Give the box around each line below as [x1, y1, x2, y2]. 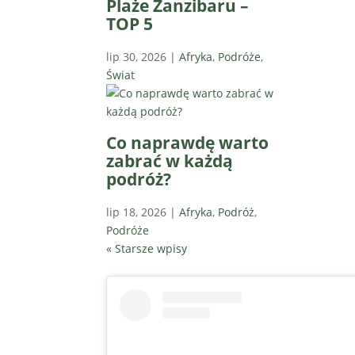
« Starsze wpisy [106, 240, 188, 256]
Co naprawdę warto [106, 132, 269, 155]
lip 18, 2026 [106, 204, 167, 219]
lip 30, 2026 [106, 48, 167, 64]
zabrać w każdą [106, 150, 234, 173]
